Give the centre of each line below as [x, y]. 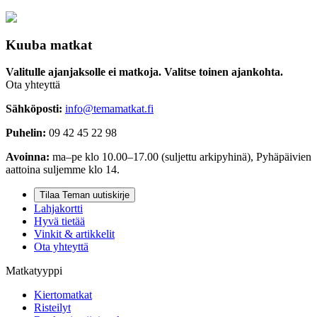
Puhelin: [26, 133]
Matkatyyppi [34, 271]
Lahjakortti [58, 209]
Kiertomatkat [63, 295]
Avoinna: [28, 157]
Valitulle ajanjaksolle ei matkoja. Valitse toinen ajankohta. [144, 72]
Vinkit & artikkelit [74, 234]
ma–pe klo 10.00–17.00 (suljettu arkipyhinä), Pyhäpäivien [180, 157]
